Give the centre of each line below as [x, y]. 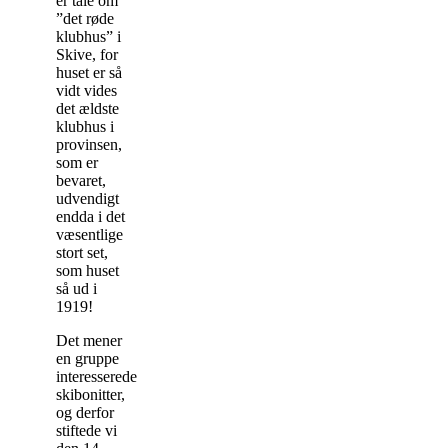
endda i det [90, 216]
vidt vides [86, 90]
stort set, [82, 252]
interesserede [96, 376]
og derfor [85, 412]
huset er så [89, 72]
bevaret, [81, 180]
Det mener [89, 340]
